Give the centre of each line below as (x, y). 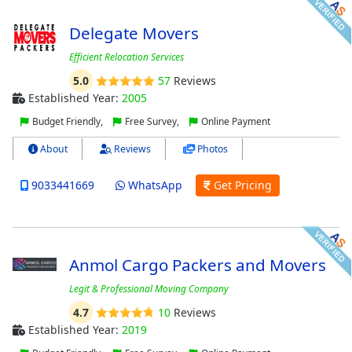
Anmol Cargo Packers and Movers (197, 264)
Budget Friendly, (68, 122)
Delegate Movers (134, 33)
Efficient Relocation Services (126, 57)
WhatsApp (153, 185)
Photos (211, 149)
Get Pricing (241, 185)
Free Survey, (152, 122)
